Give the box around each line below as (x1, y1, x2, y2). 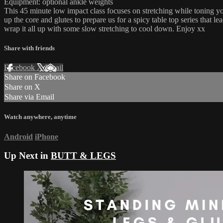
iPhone (35, 132, 58, 141)
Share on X (4, 83, 40, 92)
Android (4, 132, 33, 141)
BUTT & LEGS (51, 150, 116, 161)
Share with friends (4, 44, 55, 52)
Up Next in (4, 150, 51, 161)
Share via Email (4, 93, 54, 102)
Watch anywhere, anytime (4, 113, 77, 121)
